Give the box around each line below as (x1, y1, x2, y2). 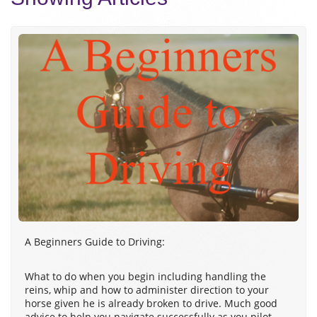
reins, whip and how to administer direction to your (25, 283, 269, 297)
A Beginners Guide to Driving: (25, 235, 165, 249)
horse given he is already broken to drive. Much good (25, 296, 277, 311)
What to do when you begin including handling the (25, 270, 266, 284)
